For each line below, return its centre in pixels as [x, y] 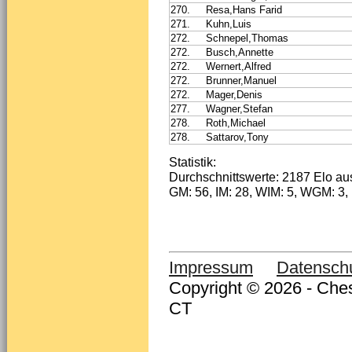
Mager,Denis [234, 94]
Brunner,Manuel [241, 80]
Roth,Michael [236, 123]
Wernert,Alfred [238, 66]
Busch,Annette [240, 52]
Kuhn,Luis [229, 24]
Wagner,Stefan [239, 108]
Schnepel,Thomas [247, 38]
